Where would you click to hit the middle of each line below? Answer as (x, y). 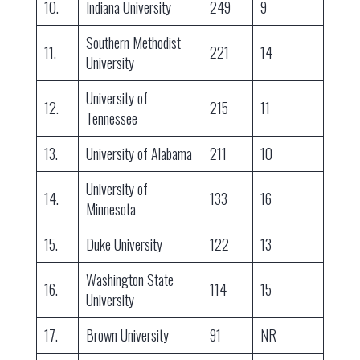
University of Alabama (139, 154)
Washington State (129, 280)
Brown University (127, 335)
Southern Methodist (133, 43)
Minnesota (110, 209)
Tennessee (111, 119)
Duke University (124, 245)
